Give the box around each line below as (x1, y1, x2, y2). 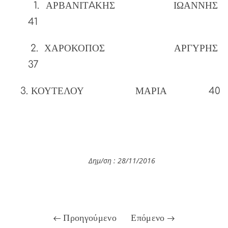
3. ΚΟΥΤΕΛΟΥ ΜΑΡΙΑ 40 (8, 86, 220, 96)
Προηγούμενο (60, 213, 117, 223)
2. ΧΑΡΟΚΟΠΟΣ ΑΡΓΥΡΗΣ (8, 43, 220, 53)
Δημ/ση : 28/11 (88, 156, 136, 165)
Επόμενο (131, 213, 167, 223)
